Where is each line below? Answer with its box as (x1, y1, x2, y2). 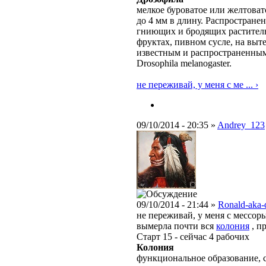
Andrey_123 (217, 120, 265, 131)
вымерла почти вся (137, 221, 216, 232)
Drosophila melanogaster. (137, 58, 232, 69)
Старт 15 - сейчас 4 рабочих (137, 232, 249, 242)
